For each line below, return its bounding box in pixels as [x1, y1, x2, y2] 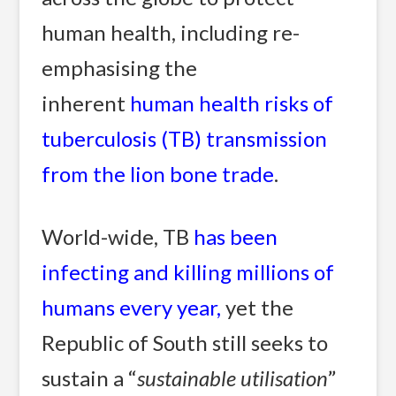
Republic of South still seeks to [42, 330, 329, 356]
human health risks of [130, 89, 334, 116]
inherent [42, 89, 131, 116]
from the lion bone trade [42, 160, 275, 187]
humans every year [42, 294, 217, 321]
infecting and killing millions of [42, 259, 335, 286]
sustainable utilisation [137, 365, 329, 392]
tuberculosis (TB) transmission [42, 125, 328, 151]
